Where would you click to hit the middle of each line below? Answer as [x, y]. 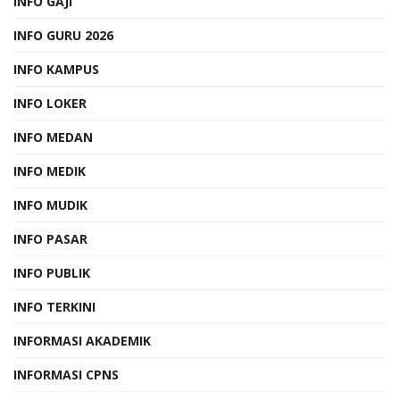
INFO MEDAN [53, 137]
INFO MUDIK [50, 204]
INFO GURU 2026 [63, 35]
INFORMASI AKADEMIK [82, 340]
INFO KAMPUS [56, 69]
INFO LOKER [50, 103]
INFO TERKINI [54, 306]
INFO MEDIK [50, 171]
